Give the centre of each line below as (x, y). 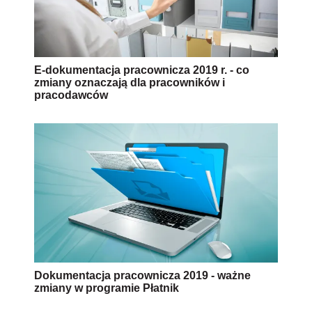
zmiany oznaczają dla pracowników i (130, 83)
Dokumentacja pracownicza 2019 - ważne (142, 276)
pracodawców (71, 95)
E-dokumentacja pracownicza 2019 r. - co (142, 70)
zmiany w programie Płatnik (107, 288)
